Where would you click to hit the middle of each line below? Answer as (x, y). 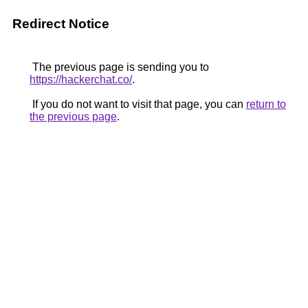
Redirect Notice (61, 24)
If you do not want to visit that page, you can (138, 104)
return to (266, 104)
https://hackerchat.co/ (81, 79)
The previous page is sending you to (119, 67)
